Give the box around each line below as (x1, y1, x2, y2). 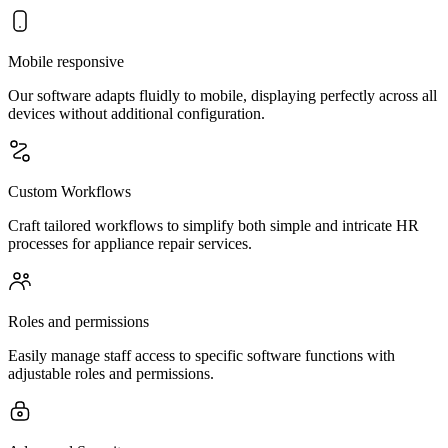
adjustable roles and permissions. (8, 365, 214, 382)
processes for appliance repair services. (8, 235, 252, 252)
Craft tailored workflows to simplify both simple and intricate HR (8, 217, 419, 234)
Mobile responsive (8, 53, 124, 70)
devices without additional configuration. (8, 105, 265, 122)
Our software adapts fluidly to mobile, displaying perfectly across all (8, 87, 437, 104)
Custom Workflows (8, 183, 131, 200)
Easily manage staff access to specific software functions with (8, 347, 395, 364)
